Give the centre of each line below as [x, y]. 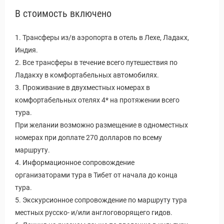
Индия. [26, 50]
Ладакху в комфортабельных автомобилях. [87, 75]
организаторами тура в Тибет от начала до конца [96, 175]
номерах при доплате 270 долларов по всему [88, 137]
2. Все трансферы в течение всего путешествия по [96, 62]
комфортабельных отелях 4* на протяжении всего [97, 100]
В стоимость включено [63, 14]
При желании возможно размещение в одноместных [101, 125]
